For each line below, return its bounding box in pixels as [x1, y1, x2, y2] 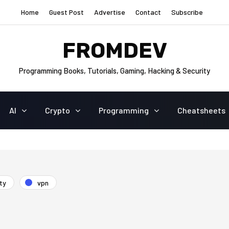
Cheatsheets [177, 105, 225, 115]
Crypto [44, 105, 70, 115]
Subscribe [171, 8, 203, 16]
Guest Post [49, 8, 84, 16]
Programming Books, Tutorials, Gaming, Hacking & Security [19, 65, 210, 75]
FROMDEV [62, 37, 167, 63]
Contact [135, 8, 161, 16]
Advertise [94, 8, 125, 16]
